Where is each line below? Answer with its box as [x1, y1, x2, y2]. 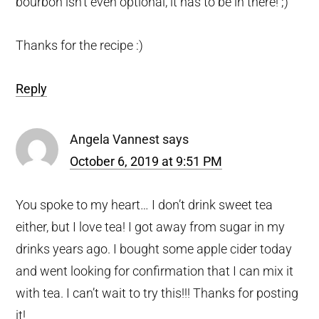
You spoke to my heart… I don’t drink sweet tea [16, 197, 273, 212]
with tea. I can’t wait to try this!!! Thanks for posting [16, 285, 299, 300]
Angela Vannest [70, 131, 160, 147]
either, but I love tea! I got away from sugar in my [16, 219, 286, 234]
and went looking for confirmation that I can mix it [16, 263, 294, 278]
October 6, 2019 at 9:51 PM [70, 153, 223, 169]
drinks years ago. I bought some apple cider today [16, 241, 293, 256]
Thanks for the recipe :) [16, 37, 144, 53]
